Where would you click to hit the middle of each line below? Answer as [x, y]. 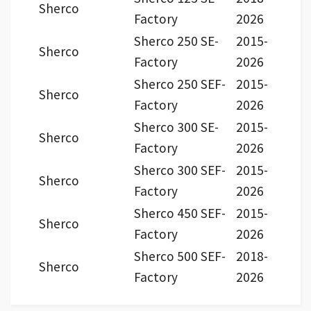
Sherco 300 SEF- [180, 170]
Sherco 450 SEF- [180, 213]
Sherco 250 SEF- [180, 84]
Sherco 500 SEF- [180, 257]
